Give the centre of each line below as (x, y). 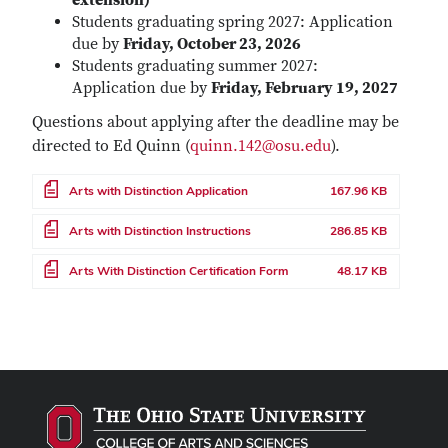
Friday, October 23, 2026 (212, 44)
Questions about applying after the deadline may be (215, 122)
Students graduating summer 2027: (195, 66)
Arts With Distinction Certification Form (178, 271)
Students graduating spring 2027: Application (232, 22)
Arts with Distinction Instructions (160, 231)
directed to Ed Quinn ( (111, 146)
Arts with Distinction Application (158, 191)
